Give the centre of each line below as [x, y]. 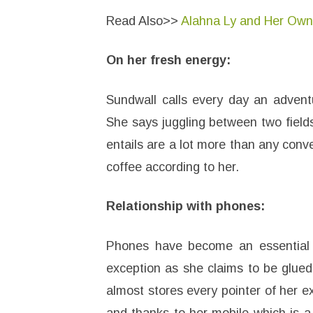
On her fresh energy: [168, 60]
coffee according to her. [173, 167]
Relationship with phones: [185, 206]
